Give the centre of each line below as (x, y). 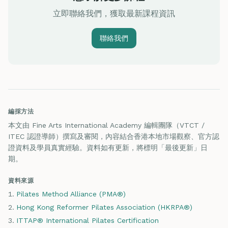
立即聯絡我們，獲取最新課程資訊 (114, 13)
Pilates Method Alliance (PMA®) (71, 194)
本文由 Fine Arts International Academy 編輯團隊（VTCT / (106, 125)
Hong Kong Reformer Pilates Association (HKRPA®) (104, 207)
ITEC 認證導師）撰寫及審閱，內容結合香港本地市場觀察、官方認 (114, 136)
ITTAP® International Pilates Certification (88, 220)
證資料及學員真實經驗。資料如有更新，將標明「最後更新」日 (108, 148)
